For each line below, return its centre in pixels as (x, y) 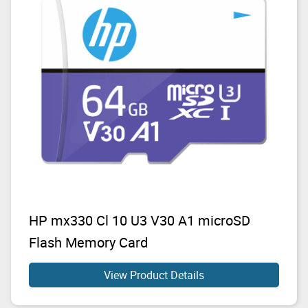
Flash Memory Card (88, 243)
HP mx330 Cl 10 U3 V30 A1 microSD (140, 221)
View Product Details (154, 275)
